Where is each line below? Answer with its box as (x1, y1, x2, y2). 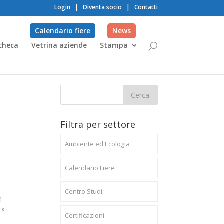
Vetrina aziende (31, 40, 87, 50)
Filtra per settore (60, 118, 135, 130)
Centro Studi (64, 187, 102, 196)
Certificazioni (64, 210, 104, 220)
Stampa (100, 40, 128, 50)
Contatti (134, 3, 158, 11)
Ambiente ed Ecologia (64, 139, 130, 148)
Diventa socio (83, 3, 122, 11)
